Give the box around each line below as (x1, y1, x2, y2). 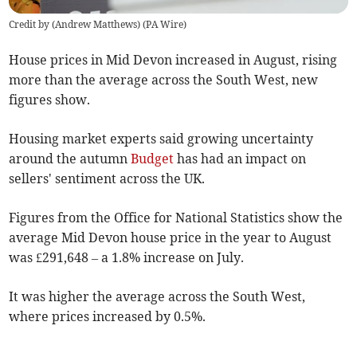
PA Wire (146, 18, 184, 31)
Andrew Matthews (55, 18, 138, 31)
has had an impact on (174, 151, 307, 167)
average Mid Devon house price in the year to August (9, 229, 332, 246)
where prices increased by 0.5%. (9, 308, 206, 325)
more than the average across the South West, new (9, 72, 319, 88)
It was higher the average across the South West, (9, 288, 306, 305)
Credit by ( (9, 18, 56, 31)
